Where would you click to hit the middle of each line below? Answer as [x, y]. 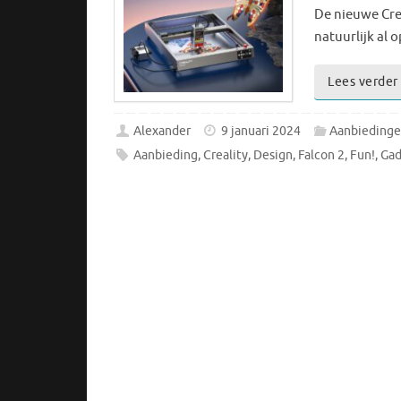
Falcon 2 [322, 155]
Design [273, 155]
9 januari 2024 [261, 131]
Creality [226, 155]
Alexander [162, 131]
